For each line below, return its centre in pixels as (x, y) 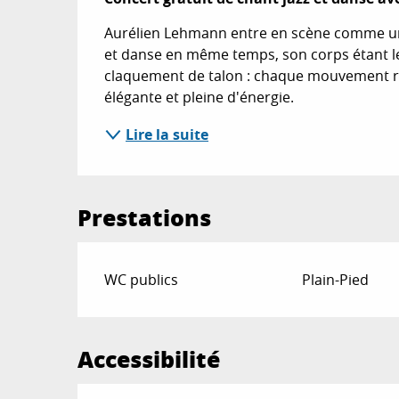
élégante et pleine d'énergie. (199, 97)
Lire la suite (167, 134)
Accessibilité (149, 359)
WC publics (142, 280)
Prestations (145, 217)
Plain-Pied (335, 280)
